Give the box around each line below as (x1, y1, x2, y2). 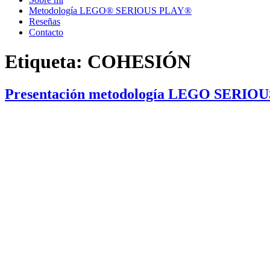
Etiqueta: (5, 51, 87, 73)
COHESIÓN (87, 51, 191, 73)
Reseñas (29, 16, 60, 27)
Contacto (29, 27, 63, 37)
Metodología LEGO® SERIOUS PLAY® (29, 5, 192, 16)
